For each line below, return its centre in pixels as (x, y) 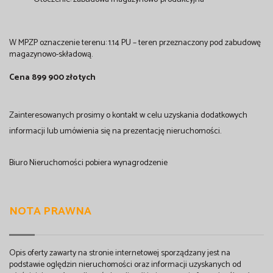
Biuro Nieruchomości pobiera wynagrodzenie (88, 163)
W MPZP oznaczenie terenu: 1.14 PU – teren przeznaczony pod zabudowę (135, 43)
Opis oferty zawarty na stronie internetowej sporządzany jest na (120, 253)
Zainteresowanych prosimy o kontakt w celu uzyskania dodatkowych (128, 116)
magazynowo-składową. (51, 55)
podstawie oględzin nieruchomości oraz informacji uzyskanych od (125, 264)
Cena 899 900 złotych (52, 78)
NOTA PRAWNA (50, 211)
